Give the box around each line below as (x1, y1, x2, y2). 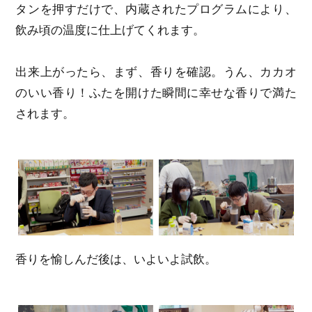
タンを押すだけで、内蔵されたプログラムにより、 (15, 3, 297, 17)
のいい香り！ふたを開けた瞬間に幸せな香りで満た (15, 86, 297, 100)
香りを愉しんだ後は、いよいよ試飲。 (15, 253, 217, 267)
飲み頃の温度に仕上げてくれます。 (15, 24, 205, 38)
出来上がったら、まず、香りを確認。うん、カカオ (15, 65, 297, 79)
